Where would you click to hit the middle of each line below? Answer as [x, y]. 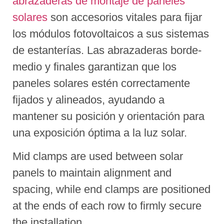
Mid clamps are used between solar [98, 156]
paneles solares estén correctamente [101, 83]
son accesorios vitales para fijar [125, 17]
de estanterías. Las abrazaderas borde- [107, 50]
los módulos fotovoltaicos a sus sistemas [111, 33]
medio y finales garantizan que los [94, 66]
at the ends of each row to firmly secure [107, 206]
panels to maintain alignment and [92, 173]
